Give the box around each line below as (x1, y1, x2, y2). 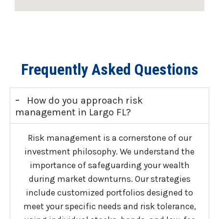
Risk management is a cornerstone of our (27, 132, 192, 143)
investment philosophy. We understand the (24, 146, 195, 157)
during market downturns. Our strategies (28, 173, 191, 184)
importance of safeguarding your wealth (29, 159, 190, 171)
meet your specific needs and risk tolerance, (23, 200, 196, 212)
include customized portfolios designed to (26, 187, 193, 198)
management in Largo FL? (15, 106, 131, 118)
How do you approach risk (24, 94, 143, 106)
